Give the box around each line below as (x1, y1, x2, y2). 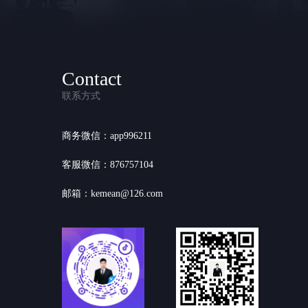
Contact (62, 68, 122, 89)
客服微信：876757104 (62, 159, 153, 170)
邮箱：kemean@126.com (62, 188, 163, 199)
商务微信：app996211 (62, 131, 152, 141)
